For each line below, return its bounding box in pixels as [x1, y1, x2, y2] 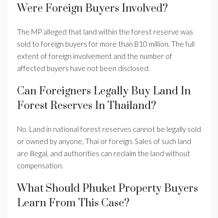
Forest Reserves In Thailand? [17, 99, 156, 113]
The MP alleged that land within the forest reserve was [17, 27, 193, 36]
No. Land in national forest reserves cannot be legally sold [17, 125, 201, 134]
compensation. [17, 161, 63, 170]
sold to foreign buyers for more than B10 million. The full [17, 39, 195, 49]
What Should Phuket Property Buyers [17, 182, 198, 196]
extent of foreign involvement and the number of [17, 52, 172, 61]
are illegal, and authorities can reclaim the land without [17, 149, 190, 158]
